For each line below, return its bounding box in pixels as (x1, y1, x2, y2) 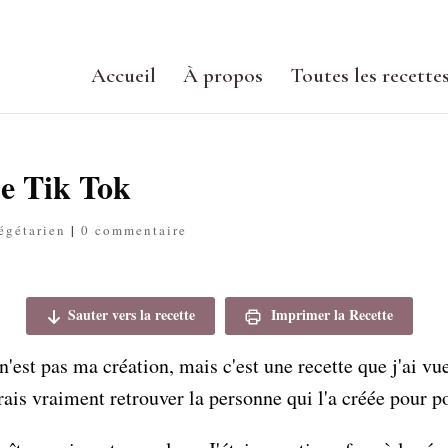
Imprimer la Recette (266, 304, 393, 325)
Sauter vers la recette (67, 304, 195, 325)
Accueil (90, 62, 156, 88)
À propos (182, 62, 263, 88)
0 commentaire (81, 221, 188, 239)
